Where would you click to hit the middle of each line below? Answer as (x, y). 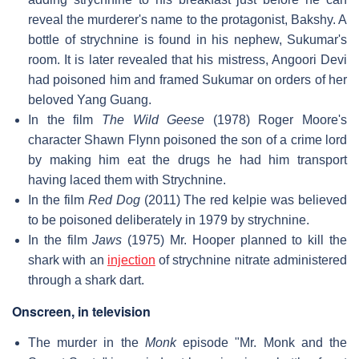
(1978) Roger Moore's (276, 119)
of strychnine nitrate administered (251, 260)
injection (131, 260)
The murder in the (87, 342)
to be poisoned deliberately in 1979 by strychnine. (169, 220)
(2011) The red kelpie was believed (244, 200)
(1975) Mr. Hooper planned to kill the (235, 240)
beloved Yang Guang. (90, 99)
